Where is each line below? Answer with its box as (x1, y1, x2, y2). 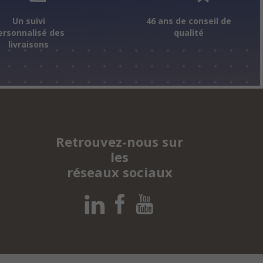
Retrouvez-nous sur (56, 132, 183, 150)
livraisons (8, 39, 49, 50)
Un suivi (12, 15, 45, 26)
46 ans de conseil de (146, 15, 231, 26)
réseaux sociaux (66, 163, 173, 181)
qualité (173, 27, 204, 38)
